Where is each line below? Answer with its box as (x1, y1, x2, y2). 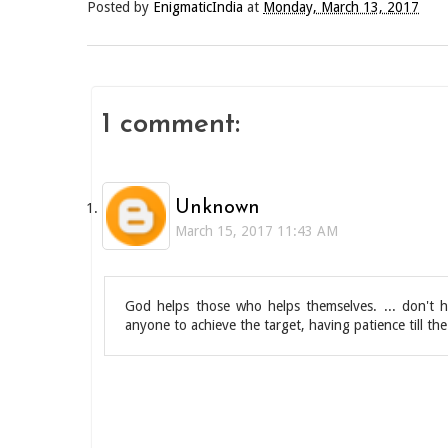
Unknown (175, 198, 260, 218)
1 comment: (102, 111, 240, 139)
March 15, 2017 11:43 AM (175, 223, 338, 239)
